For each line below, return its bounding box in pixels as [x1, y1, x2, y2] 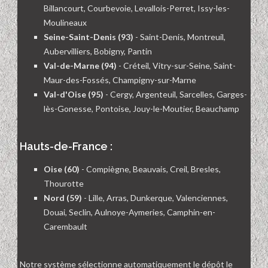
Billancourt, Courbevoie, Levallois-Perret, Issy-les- [44, 3, 230, 14]
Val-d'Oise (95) [44, 89, 103, 100]
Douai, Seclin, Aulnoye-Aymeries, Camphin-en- [44, 207, 215, 218]
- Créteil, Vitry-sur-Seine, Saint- [117, 60, 236, 71]
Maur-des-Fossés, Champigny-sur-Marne [44, 75, 196, 86]
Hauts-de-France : [20, 140, 112, 153]
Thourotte [44, 178, 84, 189]
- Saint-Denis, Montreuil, [133, 32, 226, 42]
